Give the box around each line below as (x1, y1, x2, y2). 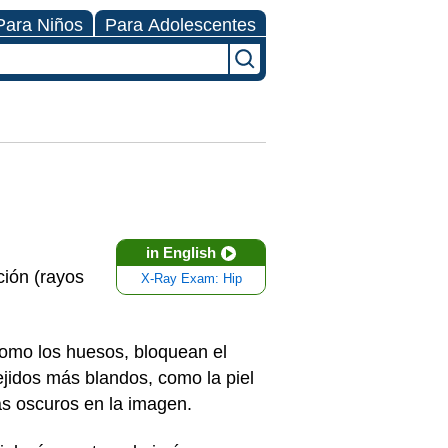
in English (146, 244, 216, 261)
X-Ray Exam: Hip (140, 272, 242, 286)
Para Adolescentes (105, 15, 256, 35)
